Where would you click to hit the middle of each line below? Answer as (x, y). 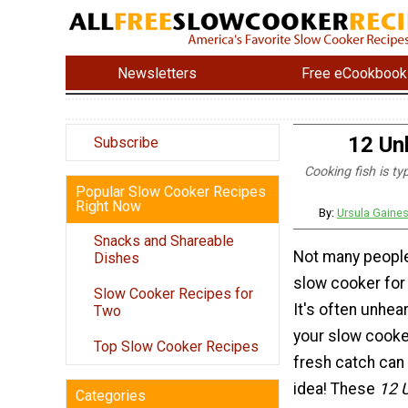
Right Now (108, 207)
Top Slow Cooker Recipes (176, 347)
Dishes (117, 259)
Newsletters (158, 73)
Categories (111, 396)
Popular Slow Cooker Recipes (171, 192)
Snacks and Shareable (164, 241)
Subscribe (126, 143)
